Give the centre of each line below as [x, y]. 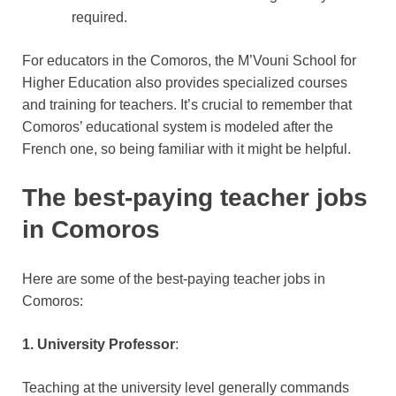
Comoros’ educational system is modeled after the [178, 126]
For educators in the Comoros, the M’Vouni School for [189, 60]
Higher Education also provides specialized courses [185, 82]
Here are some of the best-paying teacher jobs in [174, 278]
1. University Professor [99, 344]
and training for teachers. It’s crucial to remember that [187, 104]
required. [99, 17]
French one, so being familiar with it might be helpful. [187, 148]
